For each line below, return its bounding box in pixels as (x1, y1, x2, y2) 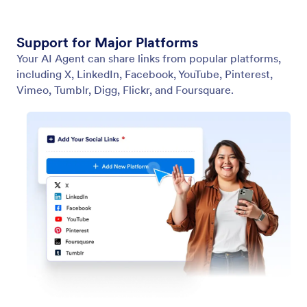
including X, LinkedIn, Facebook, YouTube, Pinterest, (16, 67, 273, 82)
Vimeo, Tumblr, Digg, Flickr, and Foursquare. (16, 83, 234, 97)
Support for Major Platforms (16, 34, 198, 52)
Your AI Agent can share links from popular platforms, (16, 51, 281, 66)
